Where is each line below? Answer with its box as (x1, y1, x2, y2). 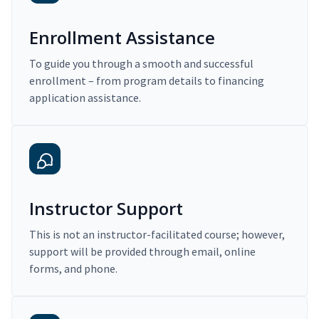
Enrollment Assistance (29, 26, 215, 50)
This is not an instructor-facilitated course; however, (29, 227, 285, 242)
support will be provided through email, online (29, 244, 256, 259)
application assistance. (29, 90, 141, 105)
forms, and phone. (29, 261, 117, 276)
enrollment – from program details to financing (29, 73, 264, 88)
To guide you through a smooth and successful (29, 56, 253, 71)
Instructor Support (29, 197, 183, 221)
